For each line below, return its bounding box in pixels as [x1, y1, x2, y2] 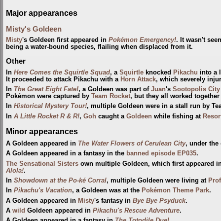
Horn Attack [120, 75, 156, 83]
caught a [96, 112, 126, 120]
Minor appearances [6, 127, 78, 136]
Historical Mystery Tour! [14, 103, 87, 110]
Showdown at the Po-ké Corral [14, 177, 107, 184]
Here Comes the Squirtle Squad [14, 69, 110, 76]
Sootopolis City [173, 85, 220, 93]
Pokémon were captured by [6, 92, 91, 100]
